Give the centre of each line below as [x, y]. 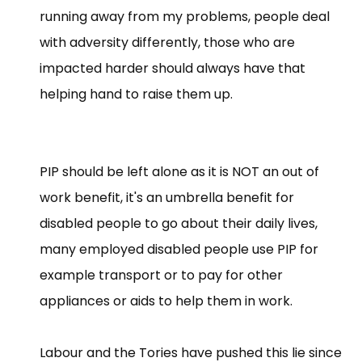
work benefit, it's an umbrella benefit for [167, 197]
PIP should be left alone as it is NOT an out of [179, 171]
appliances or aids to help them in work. [166, 301]
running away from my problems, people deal [185, 16]
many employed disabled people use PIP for [179, 249]
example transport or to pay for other [161, 275]
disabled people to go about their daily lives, [179, 223]
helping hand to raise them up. [136, 94]
